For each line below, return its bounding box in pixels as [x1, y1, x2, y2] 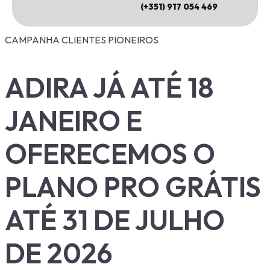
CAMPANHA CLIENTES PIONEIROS [5, 34, 159, 46]
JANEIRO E [5, 102, 142, 138]
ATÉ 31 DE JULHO [5, 202, 225, 237]
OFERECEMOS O [5, 136, 215, 171]
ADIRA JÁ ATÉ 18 [5, 69, 214, 105]
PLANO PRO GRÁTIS [5, 169, 261, 204]
